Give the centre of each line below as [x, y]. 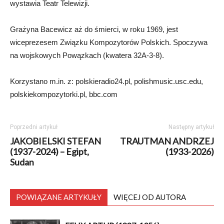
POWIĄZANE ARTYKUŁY [59, 197]
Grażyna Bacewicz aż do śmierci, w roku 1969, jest [94, 29]
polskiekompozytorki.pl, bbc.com [64, 94]
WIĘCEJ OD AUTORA [150, 197]
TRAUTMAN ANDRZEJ [167, 141]
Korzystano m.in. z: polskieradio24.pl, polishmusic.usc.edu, [106, 81]
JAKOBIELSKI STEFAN [55, 141]
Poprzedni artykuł [34, 127]
